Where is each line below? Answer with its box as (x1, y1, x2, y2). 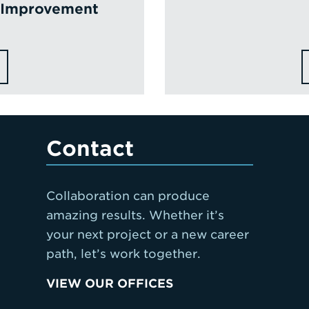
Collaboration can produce (46, 189, 210, 203)
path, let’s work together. (46, 247, 201, 261)
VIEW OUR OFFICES (46, 277, 174, 290)
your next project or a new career (46, 228, 250, 241)
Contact (46, 136, 134, 161)
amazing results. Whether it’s (46, 208, 225, 222)
